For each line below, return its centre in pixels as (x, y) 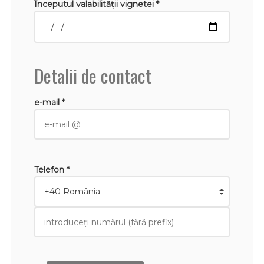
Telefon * (52, 169)
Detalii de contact (93, 75)
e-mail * (49, 102)
